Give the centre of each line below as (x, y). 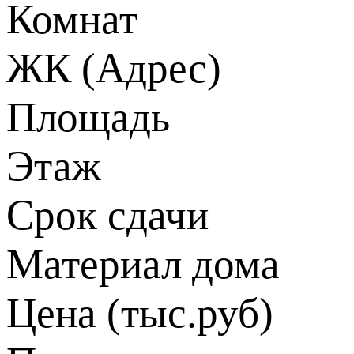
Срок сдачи (107, 215)
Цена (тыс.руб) (140, 313)
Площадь (88, 117)
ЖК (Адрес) (114, 68)
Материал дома (143, 264)
